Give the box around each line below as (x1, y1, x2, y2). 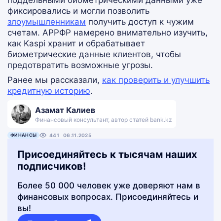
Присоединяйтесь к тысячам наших (17, 148, 197, 160)
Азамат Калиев (35, 105, 95, 115)
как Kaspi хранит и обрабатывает (7, 38, 145, 48)
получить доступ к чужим (86, 17, 194, 27)
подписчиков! (17, 160, 86, 172)
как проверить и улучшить (102, 75, 210, 85)
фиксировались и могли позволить (7, 6, 149, 16)
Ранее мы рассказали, (7, 75, 102, 85)
